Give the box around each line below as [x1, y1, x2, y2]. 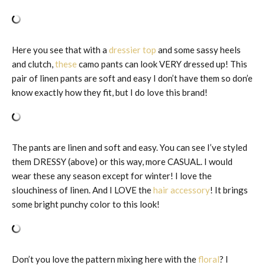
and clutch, [12, 58, 55, 69]
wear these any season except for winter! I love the [12, 170, 212, 181]
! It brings [210, 184, 248, 195]
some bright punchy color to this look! [12, 198, 160, 209]
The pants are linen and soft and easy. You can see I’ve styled [12, 141, 247, 153]
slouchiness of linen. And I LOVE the [12, 184, 153, 195]
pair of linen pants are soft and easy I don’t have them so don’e [12, 72, 253, 83]
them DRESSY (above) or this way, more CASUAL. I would [12, 156, 232, 167]
